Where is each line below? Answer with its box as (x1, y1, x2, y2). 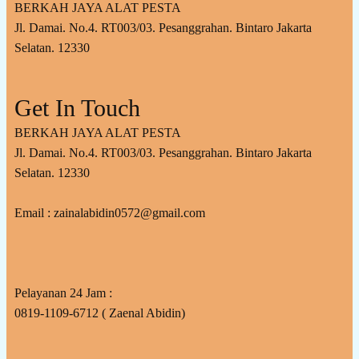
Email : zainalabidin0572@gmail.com (14, 205, 205, 220)
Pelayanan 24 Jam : (14, 285, 112, 300)
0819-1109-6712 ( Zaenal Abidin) (14, 305, 185, 320)
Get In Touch (14, 94, 140, 121)
